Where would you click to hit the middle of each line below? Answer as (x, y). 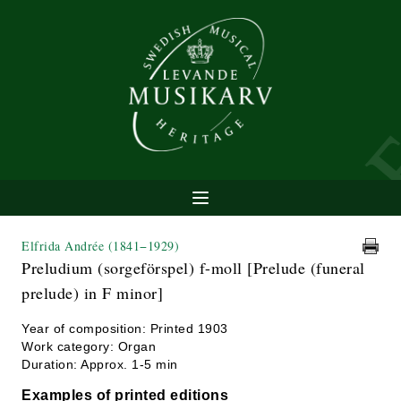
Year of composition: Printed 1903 (125, 328)
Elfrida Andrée (65, 246)
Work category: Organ (89, 346)
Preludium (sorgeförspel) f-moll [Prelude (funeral (193, 268)
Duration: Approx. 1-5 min (100, 364)
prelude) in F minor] (92, 293)
